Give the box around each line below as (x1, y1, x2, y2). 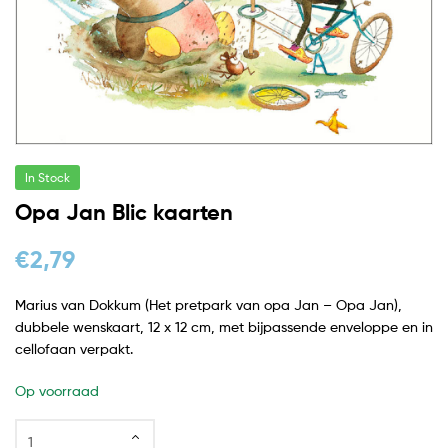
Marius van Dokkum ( (15, 295, 149, 313)
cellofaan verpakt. (15, 339, 133, 357)
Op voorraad (15, 381, 99, 399)
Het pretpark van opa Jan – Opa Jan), (149, 295, 402, 313)
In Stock (25, 169, 70, 185)
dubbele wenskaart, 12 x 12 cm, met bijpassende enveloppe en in (15, 317, 433, 335)
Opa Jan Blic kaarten (15, 198, 233, 226)
